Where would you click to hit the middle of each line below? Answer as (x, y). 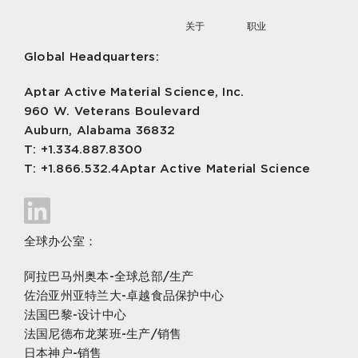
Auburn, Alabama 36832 (99, 131)
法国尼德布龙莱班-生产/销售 (103, 334)
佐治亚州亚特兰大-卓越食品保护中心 (124, 296)
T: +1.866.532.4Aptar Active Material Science (167, 169)
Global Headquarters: (91, 57)
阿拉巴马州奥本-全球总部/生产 (109, 277)
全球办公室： (60, 242)
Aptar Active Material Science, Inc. (134, 92)
